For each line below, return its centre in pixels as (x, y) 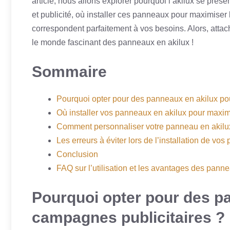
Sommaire (69, 72)
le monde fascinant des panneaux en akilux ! (113, 42)
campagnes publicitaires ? (128, 217)
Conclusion (77, 154)
